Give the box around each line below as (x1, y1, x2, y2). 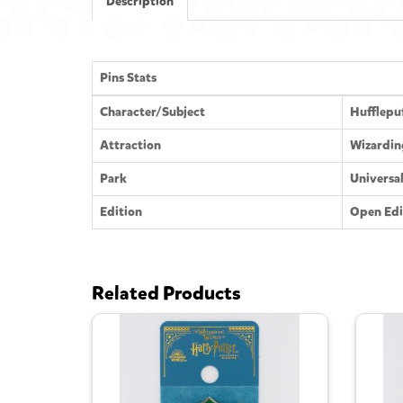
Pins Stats (100, 69, 157, 87)
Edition (100, 203, 142, 221)
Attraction (100, 137, 161, 155)
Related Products (92, 281, 241, 307)
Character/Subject (100, 103, 205, 121)
